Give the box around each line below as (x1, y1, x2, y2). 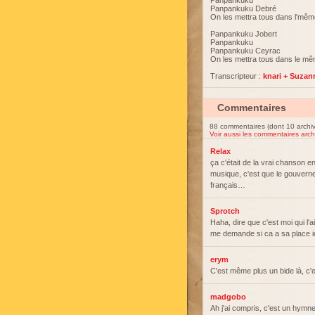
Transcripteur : (210, 72, 263, 80)
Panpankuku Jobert (210, 30, 277, 38)
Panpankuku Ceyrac (210, 46, 281, 55)
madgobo (210, 292, 246, 301)
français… (210, 181, 245, 189)
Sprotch (210, 207, 240, 215)
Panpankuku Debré (210, 4, 276, 13)
